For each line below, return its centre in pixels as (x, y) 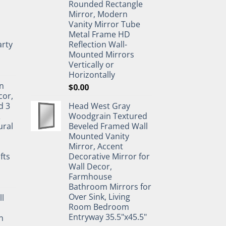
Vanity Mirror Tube (104, 24)
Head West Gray (99, 106)
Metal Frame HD (99, 34)
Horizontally (92, 74)
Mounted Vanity (99, 136)
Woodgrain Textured (108, 116)
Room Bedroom (99, 207)
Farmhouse (90, 176)
